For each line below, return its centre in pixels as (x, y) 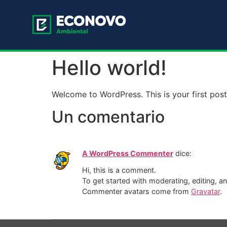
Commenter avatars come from (137, 191)
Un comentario (108, 117)
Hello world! (109, 68)
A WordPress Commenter (128, 154)
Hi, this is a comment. (119, 170)
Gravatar (205, 191)
